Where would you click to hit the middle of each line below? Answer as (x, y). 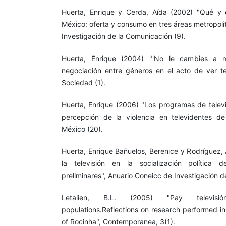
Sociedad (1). (83, 82)
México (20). (82, 129)
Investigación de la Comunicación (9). (124, 36)
